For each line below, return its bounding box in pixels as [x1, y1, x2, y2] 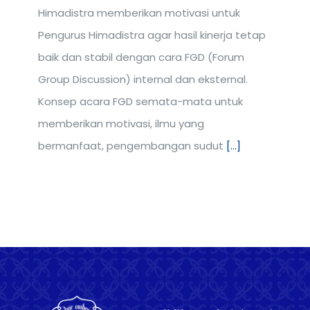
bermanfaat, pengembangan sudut [38, 138, 226, 154]
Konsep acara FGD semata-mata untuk [38, 94, 243, 109]
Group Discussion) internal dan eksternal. [38, 72, 248, 87]
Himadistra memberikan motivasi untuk [38, 6, 240, 21]
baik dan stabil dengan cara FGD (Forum [38, 50, 244, 65]
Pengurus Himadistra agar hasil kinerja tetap [38, 28, 266, 43]
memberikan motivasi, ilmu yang [38, 116, 204, 131]
